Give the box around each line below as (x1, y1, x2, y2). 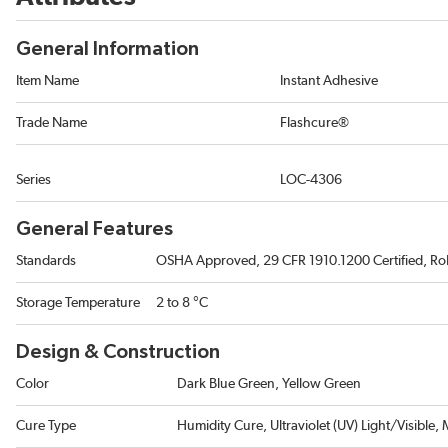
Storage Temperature (16, 296, 140, 311)
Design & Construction (16, 342, 220, 363)
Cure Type (16, 419, 76, 434)
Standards (16, 254, 76, 269)
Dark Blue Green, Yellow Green (177, 377, 361, 392)
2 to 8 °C (156, 296, 208, 311)
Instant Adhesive (280, 74, 378, 89)
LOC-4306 (280, 173, 342, 188)
